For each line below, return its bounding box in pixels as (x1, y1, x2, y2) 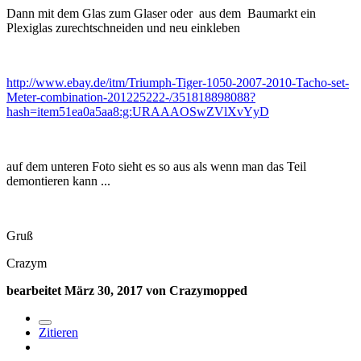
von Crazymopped (143, 283, 247, 297)
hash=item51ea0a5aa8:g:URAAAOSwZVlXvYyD (6, 104, 269, 118)
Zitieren (39, 325, 78, 339)
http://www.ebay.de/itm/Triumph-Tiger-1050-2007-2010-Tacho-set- (6, 75, 349, 89)
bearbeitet (6, 283, 64, 297)
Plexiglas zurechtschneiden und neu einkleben (6, 20, 240, 35)
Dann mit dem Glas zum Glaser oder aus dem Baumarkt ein (6, 6, 316, 20)
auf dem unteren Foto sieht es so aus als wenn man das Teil (6, 159, 306, 173)
